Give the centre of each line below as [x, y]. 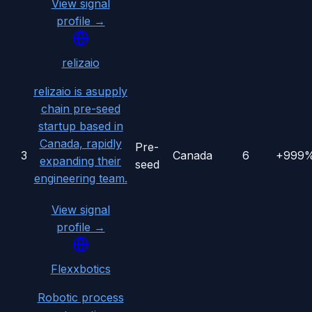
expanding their [80, 161]
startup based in [80, 126]
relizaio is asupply [80, 92]
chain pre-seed [80, 109]
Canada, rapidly [80, 144]
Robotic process [80, 298]
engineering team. [80, 179]
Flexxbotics [80, 269]
